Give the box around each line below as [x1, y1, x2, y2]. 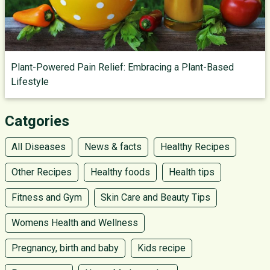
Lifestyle [11, 76, 49, 87]
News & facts [84, 141, 142, 152]
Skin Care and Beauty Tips [101, 192, 210, 203]
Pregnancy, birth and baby [11, 242, 119, 254]
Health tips [169, 166, 215, 178]
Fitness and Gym [11, 192, 82, 203]
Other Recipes [11, 166, 72, 178]
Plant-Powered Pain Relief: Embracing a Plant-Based [11, 61, 234, 73]
